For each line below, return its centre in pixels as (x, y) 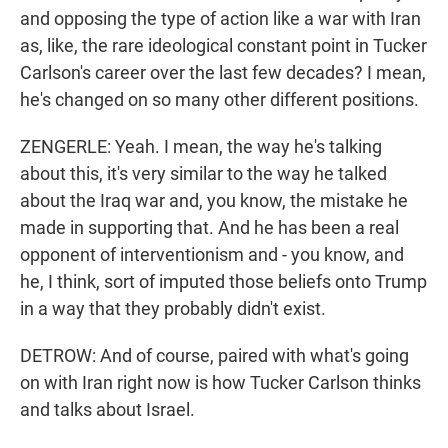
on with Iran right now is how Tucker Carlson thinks (220, 383)
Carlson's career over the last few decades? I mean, (223, 73)
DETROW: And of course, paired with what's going (214, 356)
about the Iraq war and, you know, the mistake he (214, 201)
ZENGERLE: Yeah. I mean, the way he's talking (201, 147)
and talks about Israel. (107, 410)
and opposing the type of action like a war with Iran (220, 19)
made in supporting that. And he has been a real (209, 228)
